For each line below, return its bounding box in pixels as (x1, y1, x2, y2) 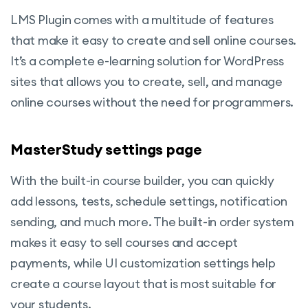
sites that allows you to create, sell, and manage (10, 73, 283, 89)
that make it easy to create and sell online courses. (10, 32, 296, 48)
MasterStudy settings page (10, 140, 202, 159)
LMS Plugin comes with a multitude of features (10, 11, 274, 27)
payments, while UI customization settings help (10, 254, 276, 271)
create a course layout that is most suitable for (10, 275, 276, 291)
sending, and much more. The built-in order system (10, 213, 294, 230)
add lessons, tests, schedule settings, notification (10, 192, 287, 209)
